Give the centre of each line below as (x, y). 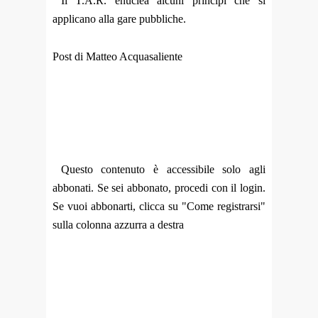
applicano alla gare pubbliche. (119, 18)
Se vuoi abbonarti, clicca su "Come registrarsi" (159, 207)
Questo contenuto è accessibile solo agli (159, 170)
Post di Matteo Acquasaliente (117, 56)
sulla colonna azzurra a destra (118, 225)
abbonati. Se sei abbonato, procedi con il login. (159, 188)
